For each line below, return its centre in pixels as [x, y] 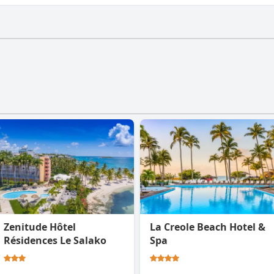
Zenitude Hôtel [40, 227]
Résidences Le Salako [55, 241]
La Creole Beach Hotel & [208, 227]
